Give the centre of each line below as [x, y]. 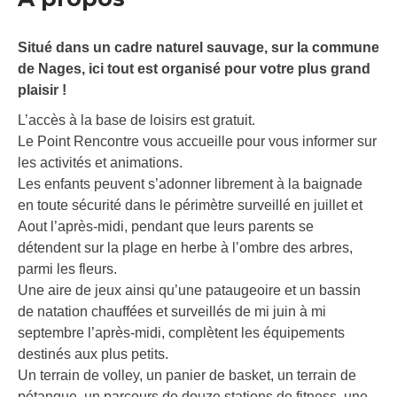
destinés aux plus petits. [93, 354]
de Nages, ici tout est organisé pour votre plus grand [194, 69]
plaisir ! [42, 90]
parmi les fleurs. [67, 269]
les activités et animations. [100, 163]
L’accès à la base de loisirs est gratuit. [136, 121]
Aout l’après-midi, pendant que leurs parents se [166, 227]
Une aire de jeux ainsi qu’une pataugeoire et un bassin [189, 291]
